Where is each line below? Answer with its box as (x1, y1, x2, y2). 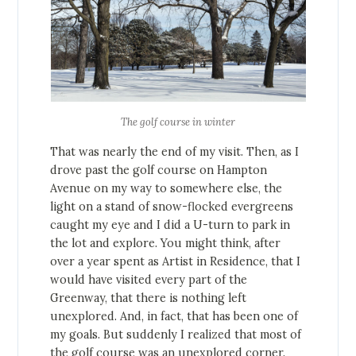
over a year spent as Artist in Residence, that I (50, 254, 301, 269)
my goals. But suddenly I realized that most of (50, 327, 302, 342)
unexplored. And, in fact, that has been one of (50, 309, 299, 324)
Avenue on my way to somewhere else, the (50, 181, 283, 196)
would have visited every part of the (50, 273, 248, 288)
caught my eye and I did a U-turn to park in (50, 218, 291, 233)
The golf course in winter (121, 115, 235, 130)
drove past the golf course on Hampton (50, 163, 268, 178)
